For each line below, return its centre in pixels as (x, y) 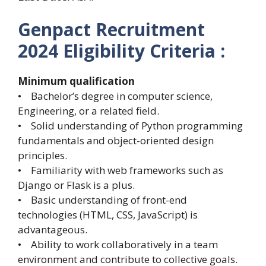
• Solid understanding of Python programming (130, 126)
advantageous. (53, 230)
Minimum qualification (76, 81)
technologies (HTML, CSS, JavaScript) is (108, 215)
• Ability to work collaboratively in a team (118, 245)
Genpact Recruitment (111, 30)
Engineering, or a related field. (88, 111)
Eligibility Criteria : (144, 51)
